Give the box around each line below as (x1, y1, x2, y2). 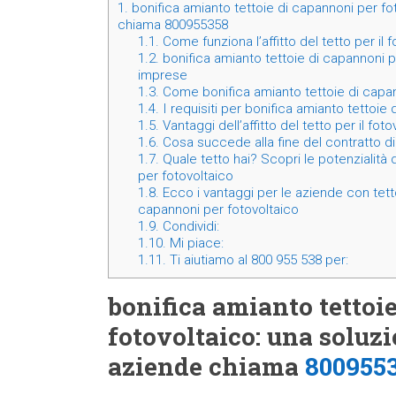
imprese (137, 67, 187, 84)
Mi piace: (165, 235, 224, 252)
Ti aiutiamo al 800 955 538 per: (165, 252, 348, 269)
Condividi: (158, 218, 219, 235)
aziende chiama (108, 350, 305, 384)
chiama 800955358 (118, 17, 228, 34)
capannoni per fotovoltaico (137, 202, 299, 218)
